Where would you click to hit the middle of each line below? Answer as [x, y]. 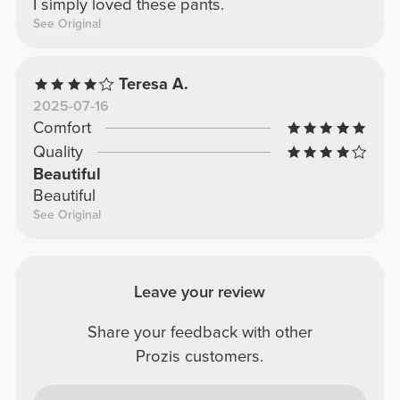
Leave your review [200, 292]
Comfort [62, 128]
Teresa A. [154, 84]
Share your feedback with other [200, 332]
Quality [58, 152]
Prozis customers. [200, 356]
